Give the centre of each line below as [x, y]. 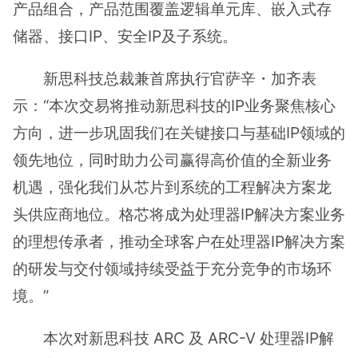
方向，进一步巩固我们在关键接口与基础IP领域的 [179, 133]
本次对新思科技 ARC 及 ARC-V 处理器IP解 [189, 338]
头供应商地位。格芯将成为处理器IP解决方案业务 [179, 215]
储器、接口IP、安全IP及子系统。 [125, 36]
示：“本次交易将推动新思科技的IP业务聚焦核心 [174, 106]
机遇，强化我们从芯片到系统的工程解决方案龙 [172, 187]
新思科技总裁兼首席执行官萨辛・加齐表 [180, 79]
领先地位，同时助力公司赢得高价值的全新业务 [172, 160]
